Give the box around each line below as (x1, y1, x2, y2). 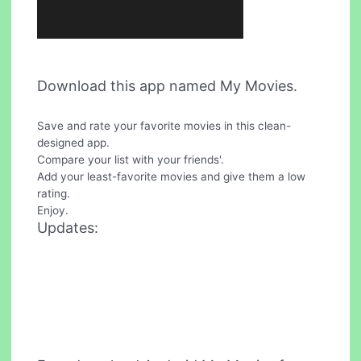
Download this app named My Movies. (37, 77, 298, 95)
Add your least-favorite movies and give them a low (37, 170, 306, 184)
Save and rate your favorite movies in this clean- (37, 119, 292, 133)
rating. (37, 187, 71, 201)
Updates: (37, 219, 99, 237)
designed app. (37, 136, 110, 150)
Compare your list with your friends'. (37, 153, 225, 167)
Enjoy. (37, 204, 69, 218)
